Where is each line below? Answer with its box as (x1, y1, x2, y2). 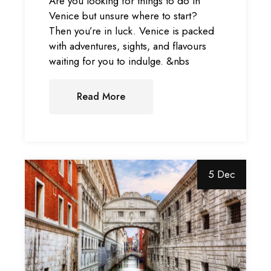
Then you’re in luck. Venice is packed (49, 24, 215, 39)
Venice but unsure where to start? (49, 8, 198, 24)
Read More (77, 90, 126, 104)
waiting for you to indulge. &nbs (49, 54, 190, 69)
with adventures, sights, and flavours (49, 39, 207, 54)
